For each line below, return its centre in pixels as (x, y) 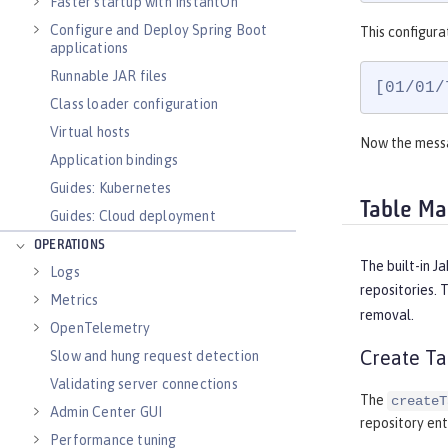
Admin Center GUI (106, 412)
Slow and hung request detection (155, 356)
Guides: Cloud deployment (133, 216)
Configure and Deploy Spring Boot (159, 30)
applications (89, 48)
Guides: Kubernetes (111, 188)
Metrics (74, 300)
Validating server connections (144, 384)
